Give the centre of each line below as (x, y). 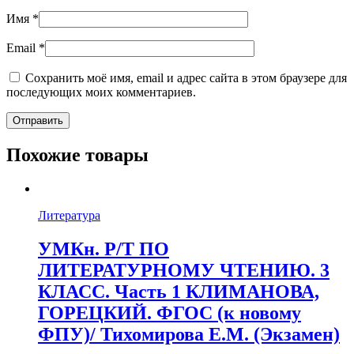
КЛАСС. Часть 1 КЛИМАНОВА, (179, 291)
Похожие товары (77, 154)
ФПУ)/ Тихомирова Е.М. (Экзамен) (189, 334)
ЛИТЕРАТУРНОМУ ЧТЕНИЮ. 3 (184, 270)
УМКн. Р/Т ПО (104, 249)
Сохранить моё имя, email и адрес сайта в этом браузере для (186, 77)
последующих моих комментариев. (101, 92)
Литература (69, 215)
